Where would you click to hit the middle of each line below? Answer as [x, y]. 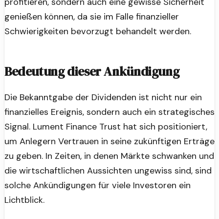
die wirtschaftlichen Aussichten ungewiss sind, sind [108, 170]
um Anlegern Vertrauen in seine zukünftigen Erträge [109, 141]
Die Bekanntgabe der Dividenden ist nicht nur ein [103, 97]
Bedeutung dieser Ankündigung [92, 71]
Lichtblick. [24, 200]
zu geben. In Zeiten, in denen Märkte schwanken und [109, 156]
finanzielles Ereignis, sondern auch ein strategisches [109, 112]
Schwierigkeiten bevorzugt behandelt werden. [98, 31]
